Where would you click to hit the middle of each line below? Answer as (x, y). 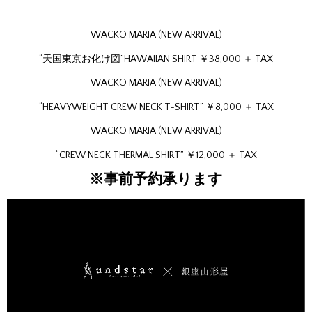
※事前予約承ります (156, 180)
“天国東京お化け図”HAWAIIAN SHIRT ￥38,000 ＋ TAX (156, 59)
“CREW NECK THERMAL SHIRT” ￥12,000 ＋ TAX (156, 155)
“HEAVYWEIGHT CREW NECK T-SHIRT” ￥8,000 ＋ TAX (156, 107)
